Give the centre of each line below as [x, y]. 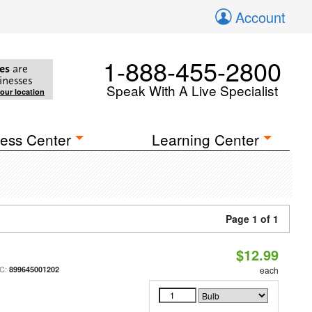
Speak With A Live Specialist [192, 90]
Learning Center [206, 139]
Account [260, 17]
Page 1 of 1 [252, 219]
